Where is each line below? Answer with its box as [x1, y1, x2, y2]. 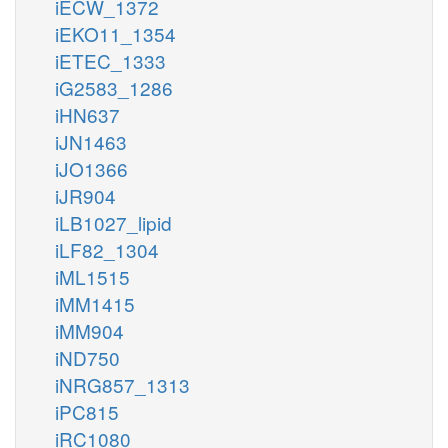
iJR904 [55, 181, 116, 209]
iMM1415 [55, 289, 135, 317]
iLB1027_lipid [55, 208, 172, 236]
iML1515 [55, 262, 130, 290]
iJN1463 [55, 127, 127, 155]
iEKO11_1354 [55, 19, 176, 47]
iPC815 [55, 397, 119, 425]
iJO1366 [55, 154, 128, 182]
